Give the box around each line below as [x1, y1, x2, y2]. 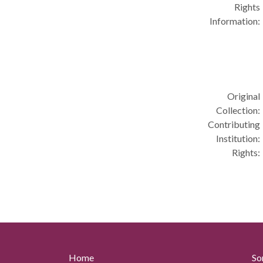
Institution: [216, 133, 261, 144]
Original [227, 90, 261, 102]
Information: [210, 15, 261, 26]
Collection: [216, 104, 261, 116]
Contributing [208, 119, 261, 130]
